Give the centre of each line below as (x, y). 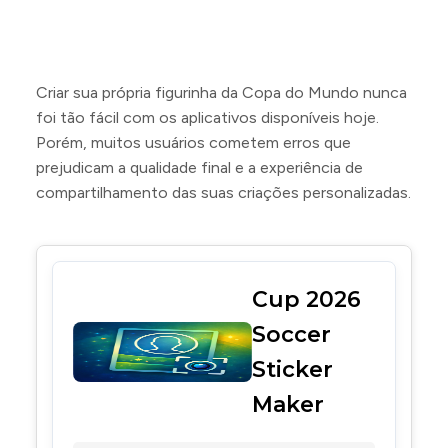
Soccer (291, 334)
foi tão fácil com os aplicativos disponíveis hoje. (207, 117)
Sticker (292, 369)
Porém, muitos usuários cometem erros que (193, 142)
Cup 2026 (306, 299)
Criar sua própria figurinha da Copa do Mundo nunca (221, 92)
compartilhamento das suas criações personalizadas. (223, 192)
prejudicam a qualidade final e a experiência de (199, 167)
